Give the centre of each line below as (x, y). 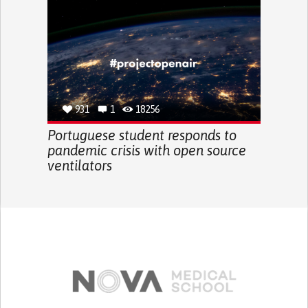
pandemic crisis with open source (146, 150)
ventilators (79, 165)
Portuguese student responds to (142, 135)
